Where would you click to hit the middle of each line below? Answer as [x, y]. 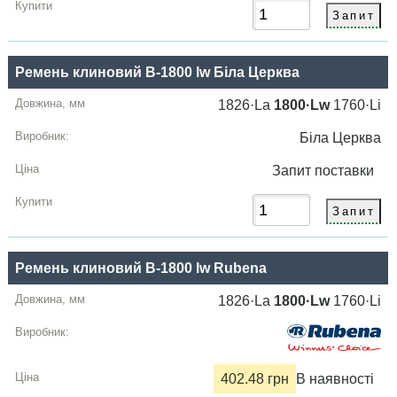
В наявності [335, 379]
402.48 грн [255, 379]
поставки [348, 171]
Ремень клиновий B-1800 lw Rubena [141, 269]
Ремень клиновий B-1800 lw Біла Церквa [158, 73]
